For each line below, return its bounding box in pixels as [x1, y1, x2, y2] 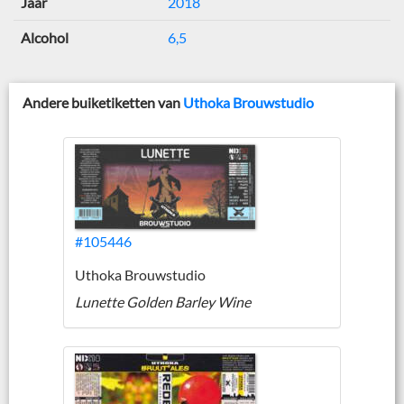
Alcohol [21, 29, 69, 47]
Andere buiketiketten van [23, 94, 183, 112]
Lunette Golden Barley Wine [75, 293, 251, 311]
